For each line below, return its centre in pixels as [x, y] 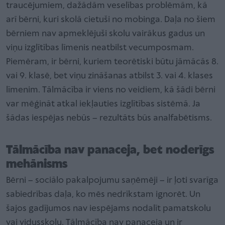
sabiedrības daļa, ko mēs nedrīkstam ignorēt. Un [103, 195]
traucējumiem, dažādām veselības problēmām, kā [107, 6]
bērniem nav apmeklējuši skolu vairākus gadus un [105, 34]
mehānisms [38, 165]
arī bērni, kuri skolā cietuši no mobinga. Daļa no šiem [111, 20]
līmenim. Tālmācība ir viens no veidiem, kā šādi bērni [111, 90]
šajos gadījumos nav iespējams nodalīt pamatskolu [108, 209]
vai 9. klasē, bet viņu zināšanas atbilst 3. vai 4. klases [109, 76]
